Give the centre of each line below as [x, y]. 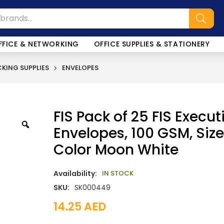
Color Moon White [116, 150]
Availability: [75, 173]
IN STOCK [117, 173]
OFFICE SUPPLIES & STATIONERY [152, 44]
